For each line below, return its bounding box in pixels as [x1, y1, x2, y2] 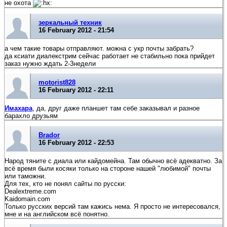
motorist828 [39, 79, 75, 87]
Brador [39, 131, 60, 139]
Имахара [5, 104, 32, 112]
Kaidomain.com [5, 195, 50, 203]
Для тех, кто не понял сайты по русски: [5, 179, 126, 187]
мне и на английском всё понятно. [5, 210, 109, 218]
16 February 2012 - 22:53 [39, 138, 114, 146]
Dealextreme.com [5, 187, 56, 195]
